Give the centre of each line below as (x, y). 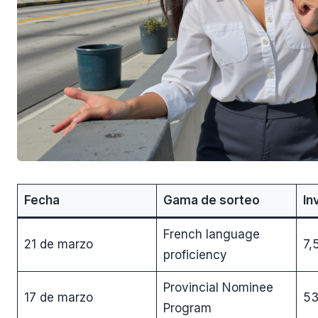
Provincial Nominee (218, 287)
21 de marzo (58, 244)
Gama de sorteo (211, 200)
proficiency (195, 254)
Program (187, 308)
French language (211, 234)
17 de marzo (58, 297)
